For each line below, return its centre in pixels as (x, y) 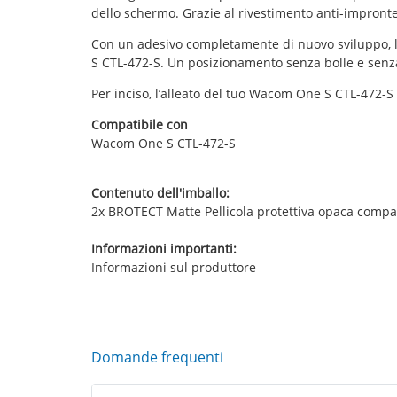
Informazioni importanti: (163, 249)
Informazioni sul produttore (173, 267)
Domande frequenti (157, 357)
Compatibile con (139, 125)
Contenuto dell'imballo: (160, 193)
